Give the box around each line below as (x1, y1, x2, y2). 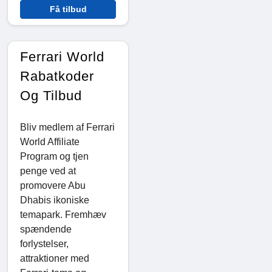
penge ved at (20, 165, 76, 176)
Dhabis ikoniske (20, 194, 89, 205)
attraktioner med (20, 253, 89, 263)
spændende (20, 223, 72, 234)
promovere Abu (20, 180, 86, 191)
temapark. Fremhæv (20, 209, 106, 220)
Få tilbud (49, 4, 87, 14)
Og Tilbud (20, 87, 82, 103)
